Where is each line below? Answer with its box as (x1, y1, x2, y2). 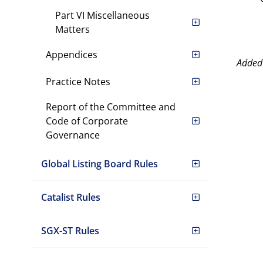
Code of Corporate (45, 114, 128, 127)
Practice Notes (45, 75, 110, 88)
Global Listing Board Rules (41, 157, 158, 170)
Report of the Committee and (45, 100, 176, 113)
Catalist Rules (41, 191, 100, 204)
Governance (45, 129, 100, 141)
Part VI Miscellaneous (55, 9, 150, 22)
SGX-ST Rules (41, 224, 99, 237)
